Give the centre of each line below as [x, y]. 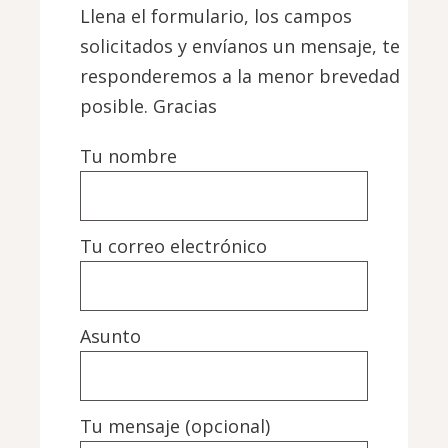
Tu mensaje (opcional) [175, 426]
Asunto [111, 336]
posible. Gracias [149, 106]
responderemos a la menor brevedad [240, 76]
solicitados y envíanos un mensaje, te [240, 46]
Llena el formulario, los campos [216, 16]
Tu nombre [129, 156]
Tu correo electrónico [174, 246]
